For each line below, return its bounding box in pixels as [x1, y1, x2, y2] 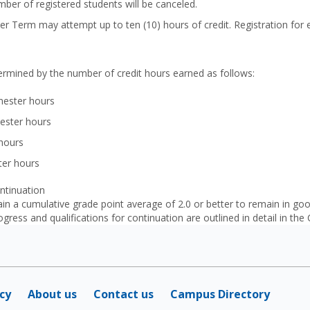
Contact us [93, 286, 154, 302]
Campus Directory [170, 286, 270, 302]
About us [28, 286, 77, 302]
